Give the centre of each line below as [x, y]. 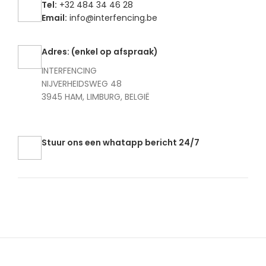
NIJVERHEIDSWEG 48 [82, 84]
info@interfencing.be [113, 18]
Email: [54, 18]
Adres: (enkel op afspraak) [100, 52]
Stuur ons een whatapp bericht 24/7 [121, 143]
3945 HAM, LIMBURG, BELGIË [96, 97]
